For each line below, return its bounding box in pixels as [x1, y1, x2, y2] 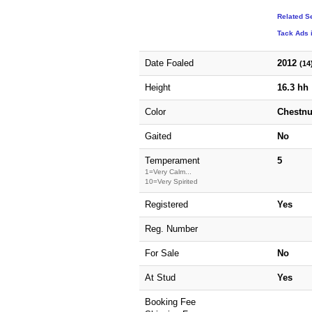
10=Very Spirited [144, 177, 198, 185]
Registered [144, 198, 188, 210]
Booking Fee [144, 296, 196, 307]
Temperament [144, 155, 200, 166]
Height [144, 81, 171, 93]
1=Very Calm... [144, 167, 192, 175]
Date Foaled [144, 57, 194, 68]
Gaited [144, 130, 171, 141]
